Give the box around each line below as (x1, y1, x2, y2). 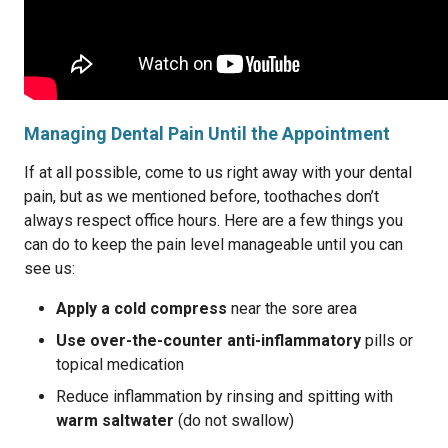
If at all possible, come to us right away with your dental (24, 163, 412, 182)
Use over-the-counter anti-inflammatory (56, 331, 361, 350)
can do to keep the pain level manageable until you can (24, 235, 403, 254)
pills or (361, 331, 413, 350)
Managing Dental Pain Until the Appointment (24, 123, 390, 144)
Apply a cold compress (56, 299, 227, 318)
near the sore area (227, 299, 357, 318)
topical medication (56, 355, 184, 374)
